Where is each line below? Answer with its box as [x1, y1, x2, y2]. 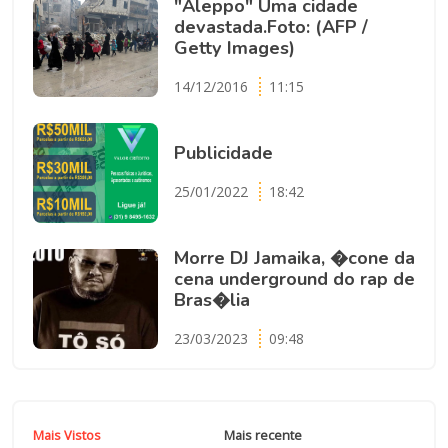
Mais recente [224, 426, 302, 445]
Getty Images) [173, 35, 295, 60]
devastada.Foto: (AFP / [173, 14, 368, 39]
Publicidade [173, 140, 273, 165]
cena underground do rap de [173, 266, 415, 291]
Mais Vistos [32, 426, 101, 445]
